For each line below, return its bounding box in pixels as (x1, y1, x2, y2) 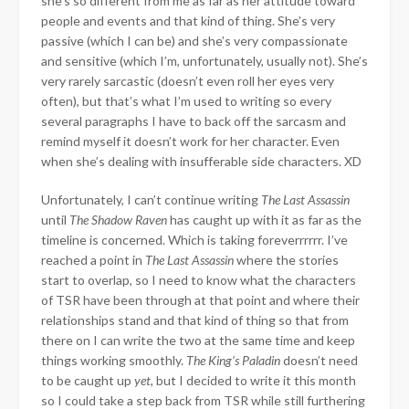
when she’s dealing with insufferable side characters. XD (41, 152, 362, 169)
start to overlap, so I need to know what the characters (41, 271, 356, 288)
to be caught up (41, 372, 134, 388)
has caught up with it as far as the (170, 211, 362, 227)
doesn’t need (280, 351, 358, 368)
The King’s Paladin (186, 351, 280, 368)
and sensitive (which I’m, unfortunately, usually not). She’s (41, 52, 368, 68)
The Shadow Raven (69, 211, 170, 227)
